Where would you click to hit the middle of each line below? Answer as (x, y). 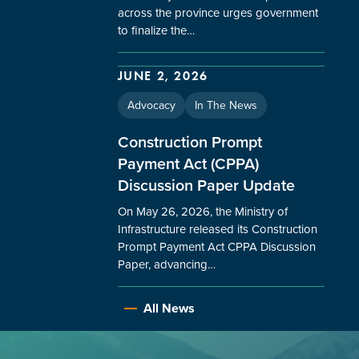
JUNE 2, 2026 (163, 75)
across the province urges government (218, 12)
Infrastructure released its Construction (217, 229)
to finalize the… (156, 30)
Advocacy (151, 105)
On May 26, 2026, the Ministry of (202, 211)
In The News (226, 105)
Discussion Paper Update (206, 185)
